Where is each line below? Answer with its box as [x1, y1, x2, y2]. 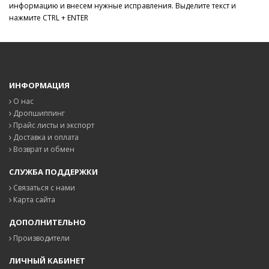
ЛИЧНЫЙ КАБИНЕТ [9, 255, 85, 266]
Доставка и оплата [11, 132, 79, 142]
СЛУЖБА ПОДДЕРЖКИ [9, 166, 98, 177]
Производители [11, 233, 70, 243]
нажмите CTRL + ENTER [9, 13, 88, 23]
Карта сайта [11, 195, 55, 205]
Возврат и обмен [11, 144, 74, 154]
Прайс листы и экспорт [11, 120, 94, 130]
